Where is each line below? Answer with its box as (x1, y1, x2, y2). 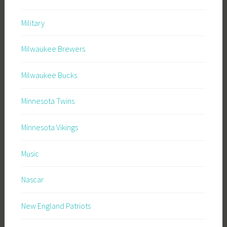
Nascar (21, 174, 44, 185)
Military (21, 17, 45, 28)
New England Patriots (21, 200, 91, 211)
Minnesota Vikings (21, 122, 78, 132)
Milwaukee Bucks (21, 69, 77, 80)
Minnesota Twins (21, 96, 74, 106)
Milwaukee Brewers (21, 44, 85, 54)
